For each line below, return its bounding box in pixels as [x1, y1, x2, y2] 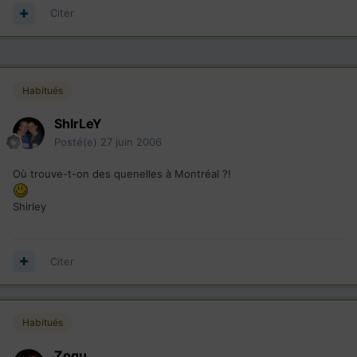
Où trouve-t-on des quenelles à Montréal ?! [13, 167, 231, 180]
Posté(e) [54, 135, 100, 148]
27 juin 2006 [100, 135, 162, 148]
